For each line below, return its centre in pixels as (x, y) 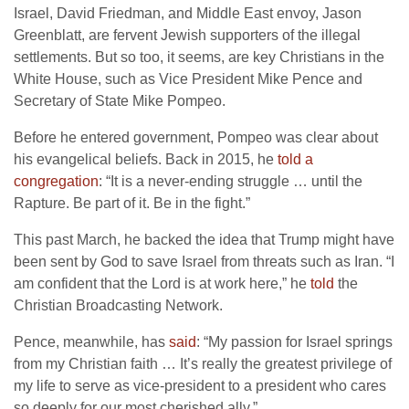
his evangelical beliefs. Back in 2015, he (146, 160)
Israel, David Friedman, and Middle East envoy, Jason (188, 14)
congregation (56, 182)
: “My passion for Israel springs (294, 342)
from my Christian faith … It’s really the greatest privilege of (203, 364)
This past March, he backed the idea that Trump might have (204, 240)
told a (295, 160)
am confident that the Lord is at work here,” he (162, 284)
